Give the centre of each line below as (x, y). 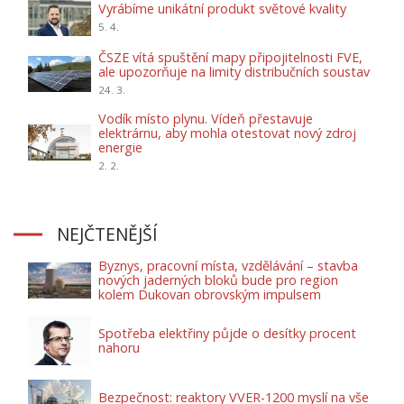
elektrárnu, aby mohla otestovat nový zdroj (227, 133)
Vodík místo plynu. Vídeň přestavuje (206, 119)
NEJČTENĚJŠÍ (107, 234)
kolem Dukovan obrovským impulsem (210, 294)
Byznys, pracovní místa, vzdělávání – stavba (228, 266)
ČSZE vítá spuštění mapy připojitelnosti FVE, (230, 57)
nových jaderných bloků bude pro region (218, 280)
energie (120, 147)
